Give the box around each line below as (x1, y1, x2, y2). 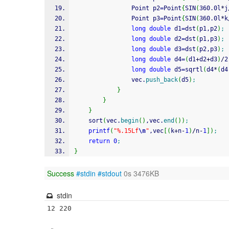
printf (88, 127, 110, 134)
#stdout (98, 168, 122, 178)
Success (47, 168, 74, 178)
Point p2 (131, 5, 160, 12)
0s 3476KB (122, 168, 159, 178)
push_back (146, 76, 178, 83)
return (88, 138, 110, 145)
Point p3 (131, 15, 160, 22)
